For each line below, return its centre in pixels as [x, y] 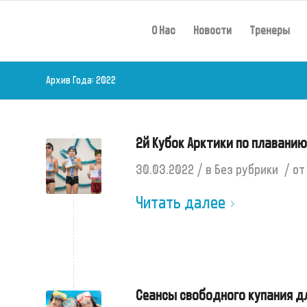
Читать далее [181, 203]
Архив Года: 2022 [81, 80]
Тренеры [270, 30]
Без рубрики [246, 170]
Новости [212, 30]
